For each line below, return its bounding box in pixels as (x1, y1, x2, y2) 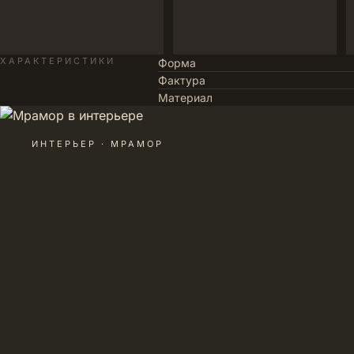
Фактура (158, 73, 205, 87)
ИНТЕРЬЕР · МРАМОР (32, 138, 164, 149)
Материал (158, 91, 213, 104)
